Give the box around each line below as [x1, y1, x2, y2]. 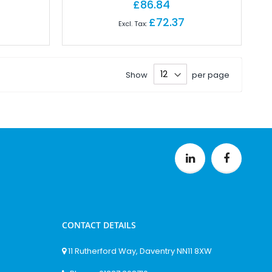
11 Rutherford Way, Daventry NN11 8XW [68, 245, 212, 257]
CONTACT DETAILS [62, 219, 136, 231]
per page [192, 69, 229, 81]
